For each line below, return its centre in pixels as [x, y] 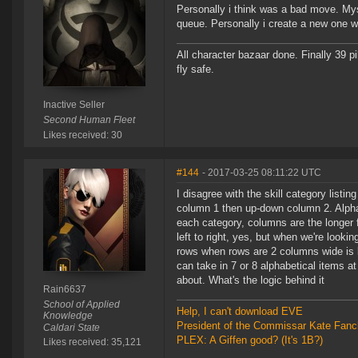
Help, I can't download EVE [240, 312]
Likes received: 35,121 [92, 342]
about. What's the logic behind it [251, 280]
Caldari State [71, 328]
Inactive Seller [74, 105]
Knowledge [68, 316]
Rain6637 [64, 290]
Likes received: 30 [82, 135]
